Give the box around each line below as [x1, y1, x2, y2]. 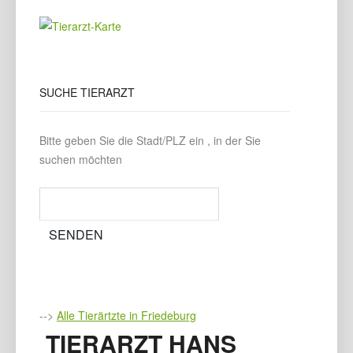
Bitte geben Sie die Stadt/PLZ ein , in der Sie [39, 132, 261, 148]
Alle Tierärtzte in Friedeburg [57, 307, 196, 323]
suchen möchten [39, 150, 122, 167]
